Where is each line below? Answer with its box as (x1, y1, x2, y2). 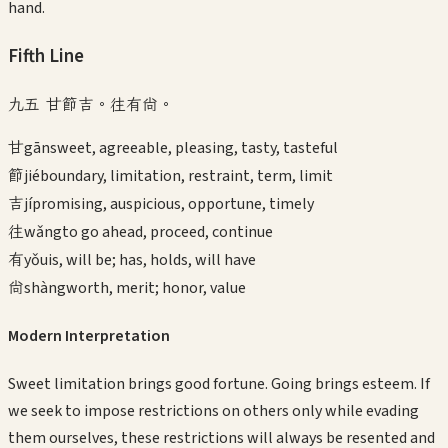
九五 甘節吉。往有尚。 (8, 92, 174, 115)
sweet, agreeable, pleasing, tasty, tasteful (50, 136, 338, 159)
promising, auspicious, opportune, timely (32, 192, 314, 215)
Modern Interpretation (8, 324, 170, 347)
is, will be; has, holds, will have (48, 248, 256, 271)
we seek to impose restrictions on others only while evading (8, 400, 419, 423)
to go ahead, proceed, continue (62, 220, 273, 243)
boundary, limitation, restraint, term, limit (40, 164, 333, 187)
